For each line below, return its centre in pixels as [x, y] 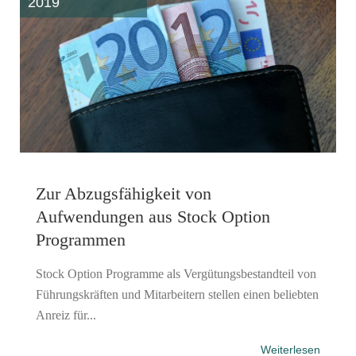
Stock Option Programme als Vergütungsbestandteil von [176, 273]
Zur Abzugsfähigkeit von [124, 193]
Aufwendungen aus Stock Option [153, 216]
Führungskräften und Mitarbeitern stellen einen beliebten [177, 294]
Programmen [81, 239]
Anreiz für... [66, 315]
